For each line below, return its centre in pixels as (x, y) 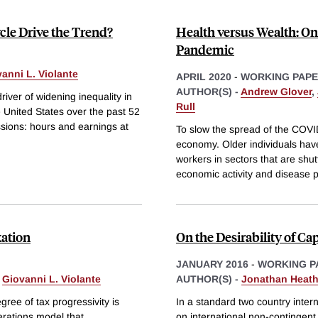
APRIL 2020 (204, 77)
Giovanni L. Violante (51, 279)
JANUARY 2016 (212, 264)
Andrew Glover (276, 92)
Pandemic (205, 50)
